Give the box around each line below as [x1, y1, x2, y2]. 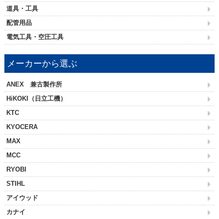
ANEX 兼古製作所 [6, 80, 62, 88]
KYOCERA [6, 123, 38, 131]
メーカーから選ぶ [6, 58, 77, 68]
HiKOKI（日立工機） [6, 94, 66, 102]
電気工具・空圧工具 [6, 33, 64, 41]
